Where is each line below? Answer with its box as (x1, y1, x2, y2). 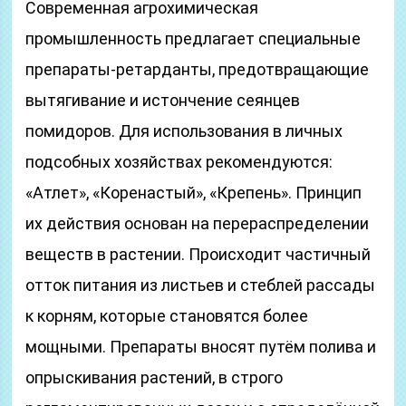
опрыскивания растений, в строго (25, 368, 284, 387)
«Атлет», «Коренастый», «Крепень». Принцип (25, 183, 362, 202)
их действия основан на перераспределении (25, 214, 370, 233)
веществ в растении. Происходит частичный (25, 245, 372, 264)
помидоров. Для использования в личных (25, 121, 343, 140)
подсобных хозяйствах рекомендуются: (25, 152, 333, 171)
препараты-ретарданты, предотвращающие (25, 60, 370, 79)
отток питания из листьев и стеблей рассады (25, 275, 376, 295)
